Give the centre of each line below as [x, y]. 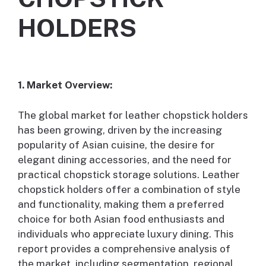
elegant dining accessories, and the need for [125, 159]
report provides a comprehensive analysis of [124, 248]
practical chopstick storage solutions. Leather [129, 174]
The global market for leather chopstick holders [133, 115]
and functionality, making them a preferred [121, 204]
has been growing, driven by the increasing [120, 130]
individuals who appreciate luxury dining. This [126, 234]
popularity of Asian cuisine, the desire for [116, 145]
